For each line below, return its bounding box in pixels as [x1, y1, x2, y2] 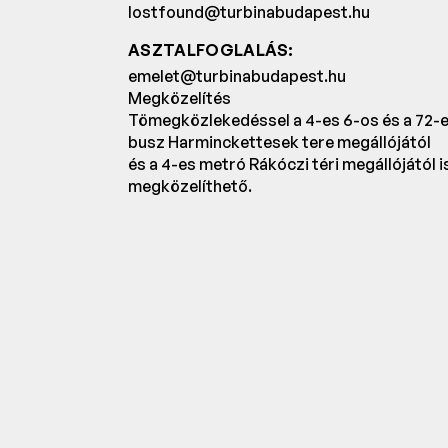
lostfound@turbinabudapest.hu [128, 2, 370, 23]
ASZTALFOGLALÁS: [128, 40, 294, 61]
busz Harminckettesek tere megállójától [128, 132, 431, 153]
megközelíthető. [128, 176, 252, 197]
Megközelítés [128, 88, 231, 109]
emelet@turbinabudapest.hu [128, 66, 346, 87]
